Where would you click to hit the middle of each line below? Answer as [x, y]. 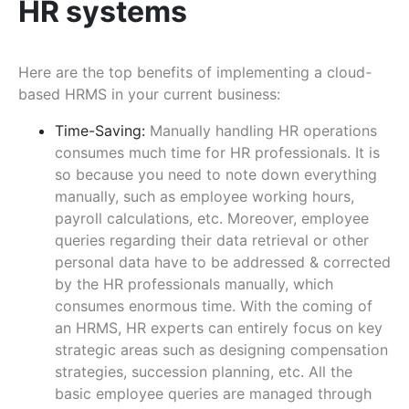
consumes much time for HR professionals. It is [217, 152]
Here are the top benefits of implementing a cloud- [195, 72]
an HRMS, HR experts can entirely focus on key [219, 327]
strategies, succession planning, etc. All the [204, 371]
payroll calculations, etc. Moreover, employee [212, 218]
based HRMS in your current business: [149, 94]
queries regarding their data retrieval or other [212, 240]
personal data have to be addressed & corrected [223, 262]
